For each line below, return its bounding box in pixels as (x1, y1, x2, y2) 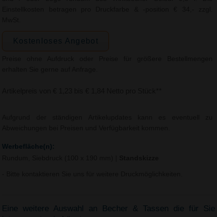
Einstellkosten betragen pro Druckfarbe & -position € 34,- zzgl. (2, 5, 213, 13)
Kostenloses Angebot (13, 36, 99, 45)
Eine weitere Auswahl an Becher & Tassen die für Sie (2, 203, 215, 213)
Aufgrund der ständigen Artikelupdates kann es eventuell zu (2, 114, 213, 122)
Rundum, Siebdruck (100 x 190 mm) (2, 155, 116, 162)
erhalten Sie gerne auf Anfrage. (2, 66, 98, 74)
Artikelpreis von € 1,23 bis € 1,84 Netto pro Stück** (2, 87, 162, 95)
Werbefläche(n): (2, 142, 55, 150)
